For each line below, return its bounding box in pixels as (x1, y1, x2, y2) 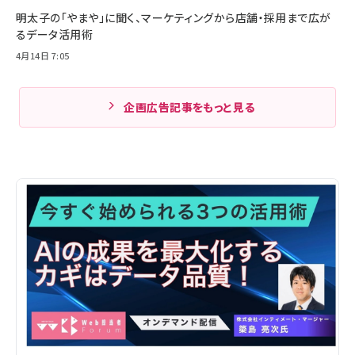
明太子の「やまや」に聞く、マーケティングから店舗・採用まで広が (16, 10, 331, 25)
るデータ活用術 (16, 26, 94, 42)
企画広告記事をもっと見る (124, 99, 255, 115)
